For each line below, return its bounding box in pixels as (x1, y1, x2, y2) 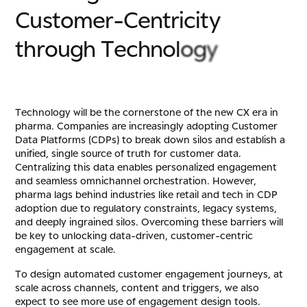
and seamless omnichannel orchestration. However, (15, 175, 257, 187)
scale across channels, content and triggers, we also (15, 282, 260, 294)
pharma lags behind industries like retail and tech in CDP (15, 188, 278, 201)
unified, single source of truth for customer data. (15, 147, 242, 160)
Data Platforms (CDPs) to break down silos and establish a (15, 134, 286, 146)
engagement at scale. (15, 243, 116, 256)
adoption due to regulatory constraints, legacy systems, (15, 202, 278, 214)
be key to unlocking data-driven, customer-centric (15, 230, 254, 242)
